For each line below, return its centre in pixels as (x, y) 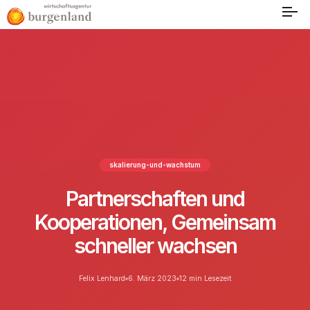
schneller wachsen (155, 246)
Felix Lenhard (102, 279)
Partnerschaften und (155, 199)
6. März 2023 (152, 279)
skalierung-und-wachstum (155, 165)
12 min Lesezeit (205, 279)
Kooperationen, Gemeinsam (155, 222)
